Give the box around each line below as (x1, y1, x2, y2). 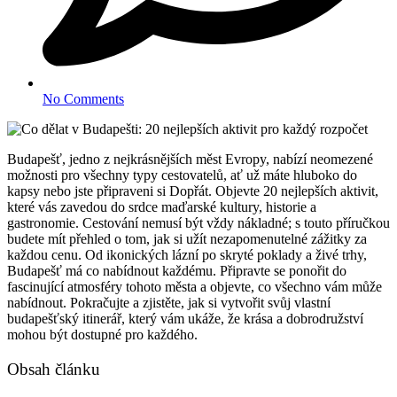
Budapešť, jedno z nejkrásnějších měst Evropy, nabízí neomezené (7, 151, 373, 167)
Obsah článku (7, 359, 100, 378)
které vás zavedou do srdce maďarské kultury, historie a (7, 198, 316, 214)
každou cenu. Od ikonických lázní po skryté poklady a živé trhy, (7, 246, 367, 262)
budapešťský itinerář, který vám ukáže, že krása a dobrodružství (7, 310, 363, 326)
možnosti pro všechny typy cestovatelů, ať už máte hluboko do (7, 167, 357, 183)
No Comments (43, 90, 124, 106)
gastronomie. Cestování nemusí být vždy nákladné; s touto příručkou (7, 214, 390, 230)
